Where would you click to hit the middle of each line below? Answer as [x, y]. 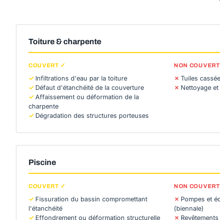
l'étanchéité [45, 208]
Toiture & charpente [65, 41]
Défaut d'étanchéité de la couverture [90, 88]
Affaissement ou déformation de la [87, 97]
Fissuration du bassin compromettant [91, 199]
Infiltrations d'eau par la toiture [81, 78]
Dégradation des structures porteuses [92, 116]
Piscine [42, 162]
